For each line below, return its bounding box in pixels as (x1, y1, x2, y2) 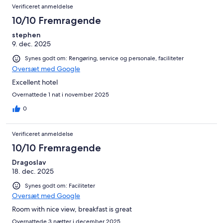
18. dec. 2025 (12, 166, 54, 176)
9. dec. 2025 (12, 39, 51, 49)
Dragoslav (12, 157, 46, 167)
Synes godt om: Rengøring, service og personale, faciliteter (25, 54, 184, 63)
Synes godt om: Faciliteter (25, 181, 95, 190)
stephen (12, 30, 41, 40)
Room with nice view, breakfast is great (12, 204, 132, 214)
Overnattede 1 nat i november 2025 (12, 90, 109, 99)
